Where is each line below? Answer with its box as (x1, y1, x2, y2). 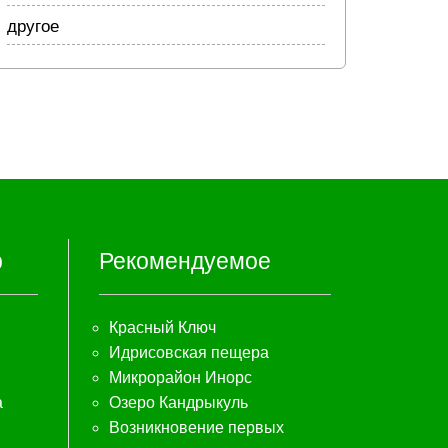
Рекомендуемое (98, 248, 271, 274)
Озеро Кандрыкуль (108, 394, 248, 411)
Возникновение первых (108, 419, 284, 436)
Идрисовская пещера (108, 344, 269, 361)
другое (7, 17, 59, 36)
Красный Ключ (108, 319, 216, 336)
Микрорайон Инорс (108, 369, 252, 386)
